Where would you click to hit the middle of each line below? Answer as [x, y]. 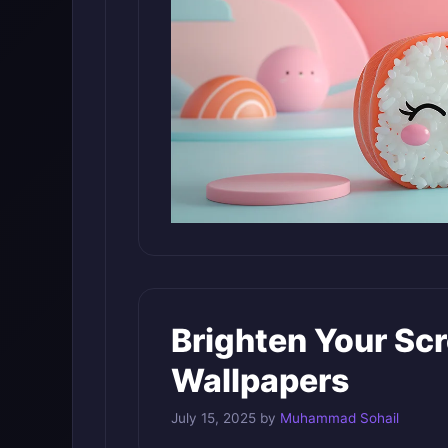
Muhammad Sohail [339, 418]
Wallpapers [260, 381]
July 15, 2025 [213, 418]
